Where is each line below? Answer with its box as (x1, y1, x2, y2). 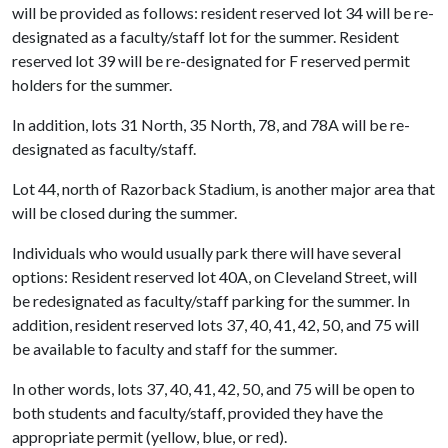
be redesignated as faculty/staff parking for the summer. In (12, 291, 410, 310)
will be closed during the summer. (12, 203, 237, 222)
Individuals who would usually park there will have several (12, 243, 401, 262)
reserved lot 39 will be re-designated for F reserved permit (12, 51, 410, 70)
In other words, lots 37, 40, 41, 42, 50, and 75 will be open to (12, 379, 415, 398)
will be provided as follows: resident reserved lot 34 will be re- (12, 3, 434, 22)
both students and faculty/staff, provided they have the (12, 403, 383, 422)
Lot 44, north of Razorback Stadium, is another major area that (12, 179, 435, 198)
